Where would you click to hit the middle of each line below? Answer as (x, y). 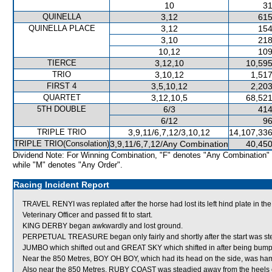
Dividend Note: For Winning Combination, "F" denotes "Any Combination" (141, 155)
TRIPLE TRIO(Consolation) (62, 144)
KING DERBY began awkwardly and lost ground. (103, 226)
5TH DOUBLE (62, 109)
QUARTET (62, 97)
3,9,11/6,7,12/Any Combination (169, 144)
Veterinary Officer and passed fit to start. (87, 215)
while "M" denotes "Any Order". (68, 165)
